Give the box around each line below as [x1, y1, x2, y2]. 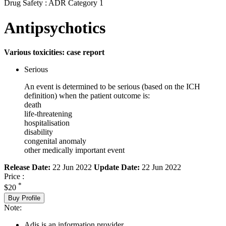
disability [24, 128, 53, 137]
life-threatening [24, 109, 72, 119]
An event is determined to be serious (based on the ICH [24, 82, 200, 91]
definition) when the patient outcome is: [24, 91, 150, 100]
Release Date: [4, 163, 50, 172]
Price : [4, 172, 24, 181]
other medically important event [24, 146, 125, 155]
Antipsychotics [4, 18, 105, 37]
